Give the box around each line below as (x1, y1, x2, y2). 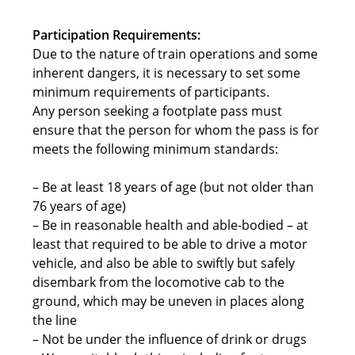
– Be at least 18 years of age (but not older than (32, 177, 315, 196)
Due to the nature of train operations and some (32, 44, 319, 63)
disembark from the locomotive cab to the (32, 273, 285, 291)
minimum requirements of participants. (32, 82, 270, 101)
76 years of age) (32, 197, 127, 215)
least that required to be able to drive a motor (32, 235, 308, 253)
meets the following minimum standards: (32, 139, 279, 158)
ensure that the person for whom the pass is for (32, 120, 320, 139)
